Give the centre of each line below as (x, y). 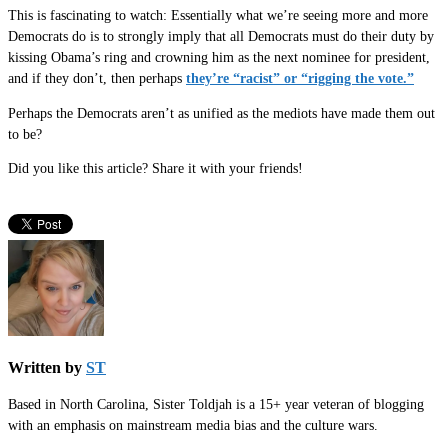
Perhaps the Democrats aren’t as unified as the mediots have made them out (221, 113)
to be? (25, 134)
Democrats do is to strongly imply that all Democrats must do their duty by (221, 37)
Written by (47, 368)
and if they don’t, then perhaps (97, 79)
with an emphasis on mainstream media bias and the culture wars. (193, 426)
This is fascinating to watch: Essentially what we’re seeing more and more (218, 16)
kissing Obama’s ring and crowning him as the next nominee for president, (219, 58)
